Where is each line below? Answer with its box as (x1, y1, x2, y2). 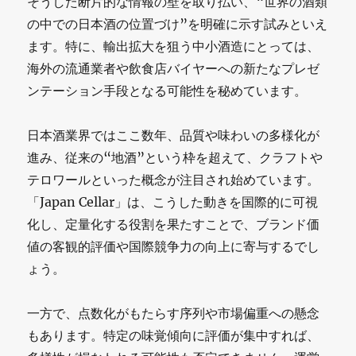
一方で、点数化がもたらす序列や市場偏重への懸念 (27, 304, 320, 321)
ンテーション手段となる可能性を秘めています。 (27, 82, 308, 99)
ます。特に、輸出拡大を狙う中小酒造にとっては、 (27, 37, 320, 54)
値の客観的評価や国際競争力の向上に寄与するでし (27, 238, 320, 254)
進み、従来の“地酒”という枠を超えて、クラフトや (27, 149, 323, 165)
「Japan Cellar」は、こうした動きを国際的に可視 (27, 193, 319, 210)
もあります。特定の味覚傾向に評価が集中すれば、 (27, 327, 320, 343)
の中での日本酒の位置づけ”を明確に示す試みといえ (27, 15, 328, 32)
